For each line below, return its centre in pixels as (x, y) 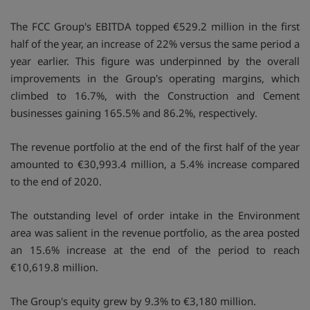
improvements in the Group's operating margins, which (155, 78)
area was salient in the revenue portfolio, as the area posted (155, 232)
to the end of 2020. (56, 181)
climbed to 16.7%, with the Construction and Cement (155, 95)
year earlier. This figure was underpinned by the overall (155, 61)
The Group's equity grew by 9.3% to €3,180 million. (133, 301)
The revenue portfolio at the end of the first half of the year (155, 146)
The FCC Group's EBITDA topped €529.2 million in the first (155, 26)
